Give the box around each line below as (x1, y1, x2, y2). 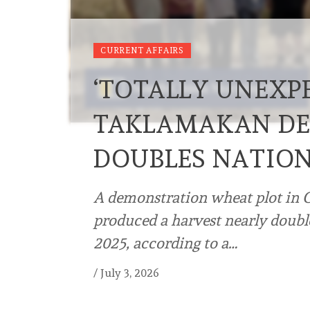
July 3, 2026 (100, 266, 159, 280)
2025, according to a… (93, 234, 237, 253)
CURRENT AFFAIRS (100, 46, 184, 56)
